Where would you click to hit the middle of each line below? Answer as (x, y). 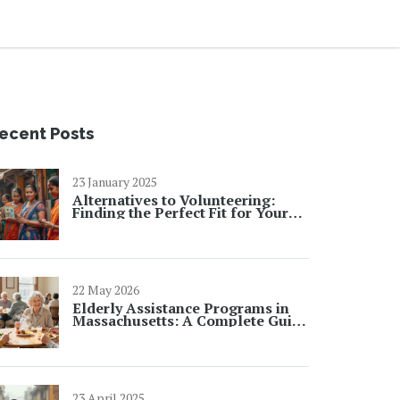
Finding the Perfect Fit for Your (180, 212)
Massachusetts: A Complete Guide (191, 321)
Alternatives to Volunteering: (174, 200)
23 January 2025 (115, 182)
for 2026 (101, 333)
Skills (92, 225)
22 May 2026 (106, 290)
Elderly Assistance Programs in (181, 308)
